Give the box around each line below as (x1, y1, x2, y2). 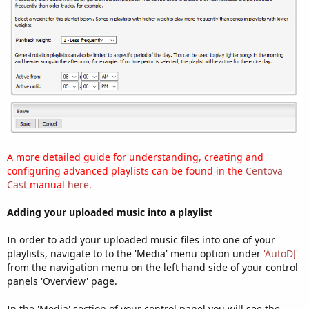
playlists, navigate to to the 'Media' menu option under (7, 246, 263, 260)
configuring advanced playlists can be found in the (7, 163, 246, 177)
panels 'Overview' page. (7, 274, 117, 288)
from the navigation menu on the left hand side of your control (7, 260, 298, 274)
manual (27, 177, 68, 191)
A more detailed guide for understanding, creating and (7, 150, 263, 163)
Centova (246, 163, 283, 177)
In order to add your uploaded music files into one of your (7, 232, 275, 246)
